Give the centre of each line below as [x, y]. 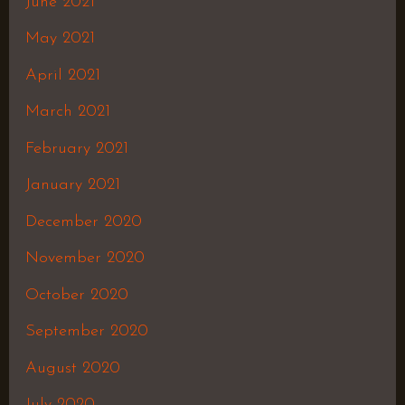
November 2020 [85, 259]
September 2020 [86, 332]
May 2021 [60, 39]
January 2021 [72, 185]
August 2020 [72, 368]
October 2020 [76, 295]
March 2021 [67, 112]
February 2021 [76, 148]
